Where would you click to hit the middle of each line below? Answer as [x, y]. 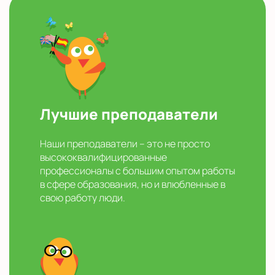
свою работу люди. [83, 198]
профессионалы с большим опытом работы [137, 171]
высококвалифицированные [103, 157]
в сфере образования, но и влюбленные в [133, 184]
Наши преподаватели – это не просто [125, 144]
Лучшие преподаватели [129, 114]
